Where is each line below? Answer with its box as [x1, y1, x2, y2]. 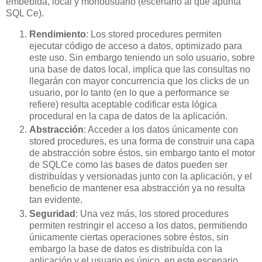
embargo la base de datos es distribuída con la [29, 244, 222, 254]
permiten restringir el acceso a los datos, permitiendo [29, 220, 247, 231]
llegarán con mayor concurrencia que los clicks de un [29, 75, 249, 86]
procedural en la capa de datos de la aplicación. [29, 111, 227, 121]
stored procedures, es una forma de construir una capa [29, 136, 254, 147]
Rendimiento [29, 29, 86, 39]
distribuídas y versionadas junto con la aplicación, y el [29, 171, 252, 182]
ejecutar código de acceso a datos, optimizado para [29, 40, 242, 51]
